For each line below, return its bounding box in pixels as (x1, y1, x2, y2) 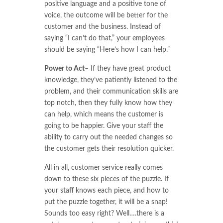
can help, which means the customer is (44, 111, 163, 118)
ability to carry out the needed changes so (44, 134, 173, 141)
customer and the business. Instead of (44, 23, 161, 31)
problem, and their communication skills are (44, 88, 178, 96)
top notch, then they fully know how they (44, 100, 172, 107)
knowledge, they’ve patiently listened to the (44, 77, 177, 84)
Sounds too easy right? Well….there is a (44, 210, 164, 218)
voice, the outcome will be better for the (44, 12, 168, 19)
